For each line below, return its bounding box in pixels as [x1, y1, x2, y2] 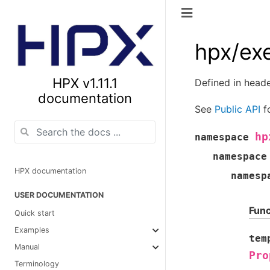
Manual [14, 242, 40, 251]
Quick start [14, 208, 55, 218]
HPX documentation [14, 166, 86, 175]
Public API [215, 103, 260, 116]
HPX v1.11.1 [52, 75, 118, 91]
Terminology [14, 259, 59, 268]
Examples [14, 225, 49, 234]
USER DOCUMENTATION [14, 190, 104, 199]
